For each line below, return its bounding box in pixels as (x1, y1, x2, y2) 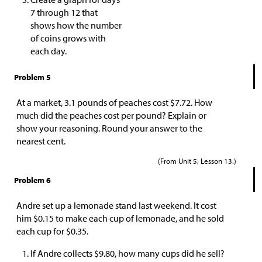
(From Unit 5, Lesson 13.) (158, 156, 236, 166)
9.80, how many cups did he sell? (99, 247, 226, 260)
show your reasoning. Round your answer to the (16, 122, 202, 135)
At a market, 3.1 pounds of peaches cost (16, 96, 170, 109)
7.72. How (175, 96, 212, 109)
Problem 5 (14, 72, 51, 83)
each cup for (16, 225, 66, 237)
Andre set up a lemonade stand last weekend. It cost (16, 199, 216, 212)
